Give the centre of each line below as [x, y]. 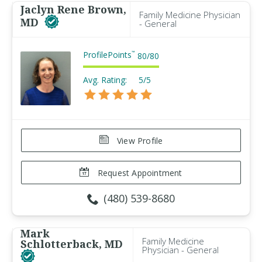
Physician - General [180, 250]
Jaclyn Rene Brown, [73, 9]
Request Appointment [139, 173]
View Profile [139, 141]
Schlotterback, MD [72, 244]
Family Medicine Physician [190, 15]
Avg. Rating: [105, 80]
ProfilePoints [107, 55]
